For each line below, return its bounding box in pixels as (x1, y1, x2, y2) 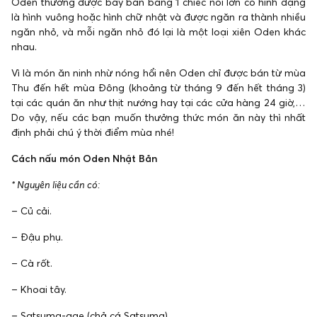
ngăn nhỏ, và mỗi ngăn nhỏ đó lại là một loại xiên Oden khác (11, 25, 306, 39)
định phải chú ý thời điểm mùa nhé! (11, 126, 174, 139)
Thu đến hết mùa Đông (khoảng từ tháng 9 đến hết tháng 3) (11, 81, 306, 95)
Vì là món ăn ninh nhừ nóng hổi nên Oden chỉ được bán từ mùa (11, 67, 306, 80)
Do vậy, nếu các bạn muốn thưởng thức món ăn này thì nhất (11, 111, 306, 125)
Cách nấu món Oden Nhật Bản (11, 152, 157, 166)
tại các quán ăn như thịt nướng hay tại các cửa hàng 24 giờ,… (11, 96, 306, 110)
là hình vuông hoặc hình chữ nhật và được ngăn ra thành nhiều (11, 11, 306, 24)
